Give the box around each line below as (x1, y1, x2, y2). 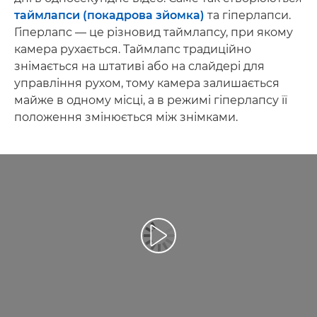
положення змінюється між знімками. (14, 110, 238, 124)
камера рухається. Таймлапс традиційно (14, 42, 251, 56)
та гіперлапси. (204, 8, 291, 22)
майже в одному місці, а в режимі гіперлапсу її (14, 93, 287, 107)
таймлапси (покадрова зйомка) (14, 8, 204, 22)
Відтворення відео (157, 235, 255, 248)
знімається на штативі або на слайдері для (14, 59, 265, 73)
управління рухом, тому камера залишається (14, 76, 279, 90)
